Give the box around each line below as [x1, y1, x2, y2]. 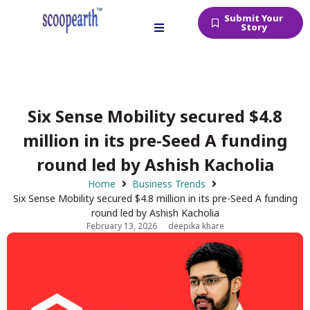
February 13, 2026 [86, 220, 157, 232]
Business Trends [132, 177, 206, 190]
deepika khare [167, 220, 224, 232]
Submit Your [224, 12, 284, 24]
